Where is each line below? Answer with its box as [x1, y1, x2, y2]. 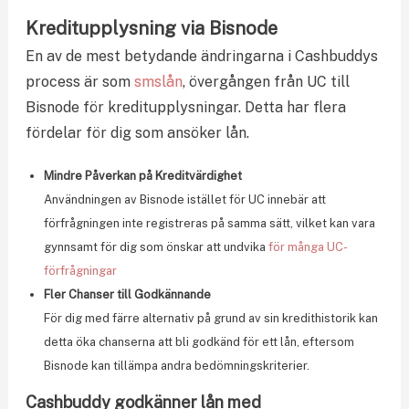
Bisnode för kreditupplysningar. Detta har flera [25, 98, 346, 116]
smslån [133, 72, 183, 90]
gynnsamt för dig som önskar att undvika [43, 239, 268, 254]
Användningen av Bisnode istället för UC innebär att [43, 192, 326, 206]
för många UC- [267, 239, 348, 254]
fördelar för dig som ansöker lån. [25, 123, 249, 142]
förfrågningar [43, 263, 117, 278]
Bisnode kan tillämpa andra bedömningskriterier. [43, 358, 309, 372]
